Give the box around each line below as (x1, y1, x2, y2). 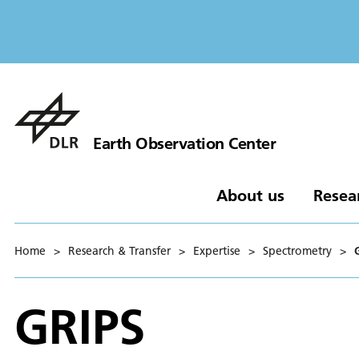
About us (216, 184, 284, 205)
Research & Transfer (68, 243, 171, 258)
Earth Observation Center (93, 132, 276, 153)
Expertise (193, 243, 240, 258)
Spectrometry (263, 243, 332, 258)
